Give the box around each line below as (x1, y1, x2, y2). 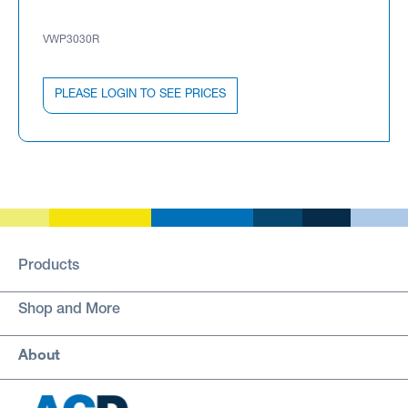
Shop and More (18, 302, 120, 318)
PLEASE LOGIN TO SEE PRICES (55, 88, 226, 101)
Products (18, 259, 79, 274)
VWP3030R (43, 35, 99, 46)
